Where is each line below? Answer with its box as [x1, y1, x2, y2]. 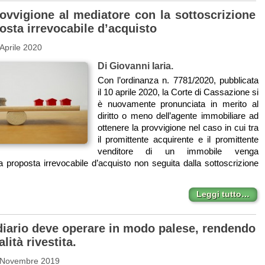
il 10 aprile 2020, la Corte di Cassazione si [97, 86, 258, 97]
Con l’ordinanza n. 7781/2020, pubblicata [97, 75, 258, 85]
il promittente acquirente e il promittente [97, 134, 258, 144]
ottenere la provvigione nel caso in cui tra [97, 122, 258, 132]
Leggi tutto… [196, 189, 250, 199]
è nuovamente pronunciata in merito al [97, 98, 258, 109]
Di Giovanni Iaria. [97, 60, 173, 72]
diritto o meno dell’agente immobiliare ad [97, 110, 258, 121]
